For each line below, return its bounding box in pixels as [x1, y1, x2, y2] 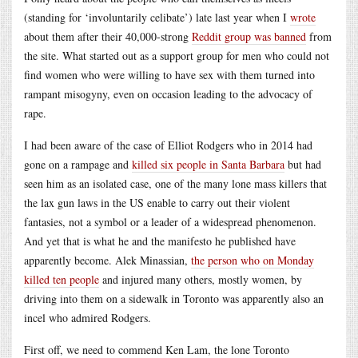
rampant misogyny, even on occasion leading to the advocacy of [24, 86, 312, 101]
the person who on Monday [191, 252, 314, 268]
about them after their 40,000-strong [24, 28, 192, 44]
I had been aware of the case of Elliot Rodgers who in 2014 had [24, 137, 312, 153]
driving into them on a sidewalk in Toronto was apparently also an [24, 290, 324, 306]
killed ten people [24, 271, 99, 287]
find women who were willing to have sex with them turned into [24, 66, 315, 82]
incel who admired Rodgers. [24, 309, 151, 325]
